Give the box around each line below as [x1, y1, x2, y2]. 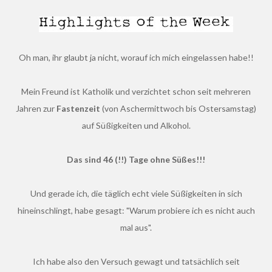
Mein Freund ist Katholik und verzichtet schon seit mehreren [21, 86, 29, 97]
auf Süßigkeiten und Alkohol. [81, 120, 191, 131]
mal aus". [120, 222, 152, 233]
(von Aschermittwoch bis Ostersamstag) [102, 103, 256, 114]
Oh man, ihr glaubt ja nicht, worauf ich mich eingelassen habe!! [25, 52, 254, 63]
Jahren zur [16, 103, 56, 114]
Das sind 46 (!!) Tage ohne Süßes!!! [73, 154, 205, 165]
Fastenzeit [56, 103, 102, 114]
